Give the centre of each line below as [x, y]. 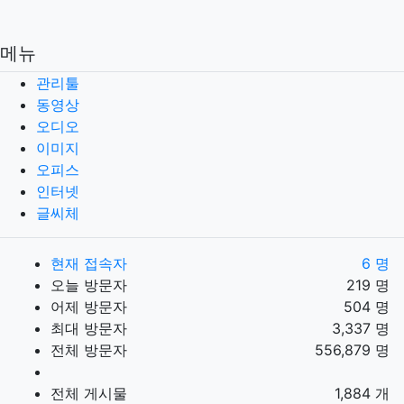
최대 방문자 [89, 329]
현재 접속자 [89, 264]
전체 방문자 [89, 350]
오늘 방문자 [89, 285]
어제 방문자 [89, 307]
